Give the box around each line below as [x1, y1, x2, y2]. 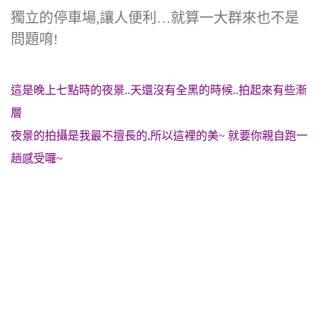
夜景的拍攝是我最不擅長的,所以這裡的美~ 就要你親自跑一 [11, 130, 308, 142]
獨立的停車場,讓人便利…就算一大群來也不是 [11, 10, 299, 26]
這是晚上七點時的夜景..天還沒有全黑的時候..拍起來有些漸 [11, 84, 307, 96]
